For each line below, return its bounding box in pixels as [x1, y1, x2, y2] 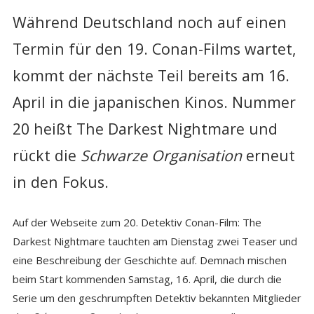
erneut [241, 144, 295, 165]
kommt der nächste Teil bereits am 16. [12, 64, 289, 86]
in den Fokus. [12, 171, 109, 192]
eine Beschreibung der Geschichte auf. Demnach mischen [12, 252, 287, 267]
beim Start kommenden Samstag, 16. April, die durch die [12, 271, 282, 286]
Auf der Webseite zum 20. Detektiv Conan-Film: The [12, 214, 261, 229]
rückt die [12, 144, 81, 165]
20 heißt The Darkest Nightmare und [12, 118, 278, 139]
